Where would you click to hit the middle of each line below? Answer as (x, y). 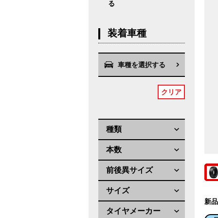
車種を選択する (142, 65)
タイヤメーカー (133, 211)
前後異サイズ (129, 170)
